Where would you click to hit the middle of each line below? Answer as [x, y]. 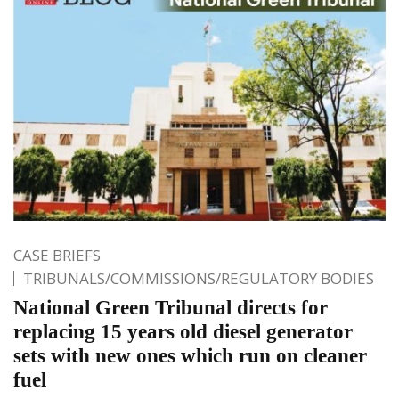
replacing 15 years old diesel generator [183, 332]
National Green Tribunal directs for [171, 308]
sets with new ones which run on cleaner [190, 356]
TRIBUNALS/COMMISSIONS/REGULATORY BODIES [199, 279]
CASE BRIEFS [57, 256]
